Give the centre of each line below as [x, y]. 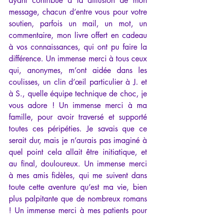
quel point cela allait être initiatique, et [78, 152]
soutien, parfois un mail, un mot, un [78, 23]
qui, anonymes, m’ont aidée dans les [78, 70]
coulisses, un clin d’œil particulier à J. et [78, 82]
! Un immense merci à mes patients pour [78, 210]
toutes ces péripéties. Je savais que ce [78, 128]
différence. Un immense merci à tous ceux [78, 58]
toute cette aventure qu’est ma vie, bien [78, 187]
